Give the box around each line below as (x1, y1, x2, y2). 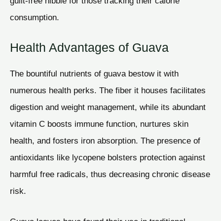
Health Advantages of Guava (10, 40, 169, 54)
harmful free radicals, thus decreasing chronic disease (10, 169, 210, 179)
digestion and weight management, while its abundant (10, 102, 206, 112)
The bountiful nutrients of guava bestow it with (10, 68, 179, 78)
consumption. (10, 12, 59, 23)
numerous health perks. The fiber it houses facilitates (10, 85, 206, 95)
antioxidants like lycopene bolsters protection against (10, 152, 205, 162)
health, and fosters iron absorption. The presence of (10, 135, 200, 146)
